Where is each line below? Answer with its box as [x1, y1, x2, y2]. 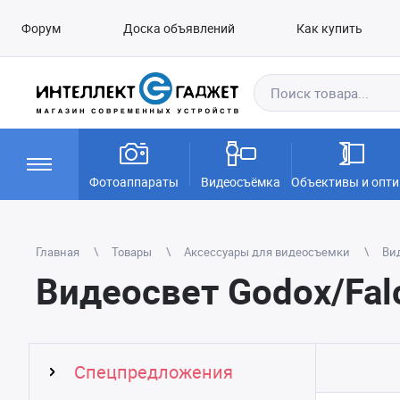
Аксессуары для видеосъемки [184, 244, 350, 260]
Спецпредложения [74, 360, 233, 384]
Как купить [296, 20, 363, 37]
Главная [36, 244, 79, 260]
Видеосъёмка [201, 173, 280, 190]
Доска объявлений [122, 20, 235, 37]
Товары [112, 244, 152, 260]
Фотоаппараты [89, 173, 179, 190]
